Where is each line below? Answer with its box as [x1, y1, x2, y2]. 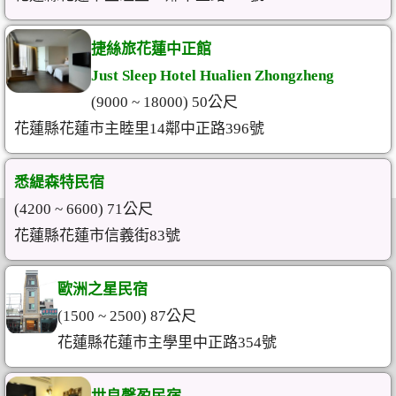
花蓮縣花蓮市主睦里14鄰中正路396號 [14, 120, 264, 137]
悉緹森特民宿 [14, 174, 104, 191]
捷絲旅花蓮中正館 [91, 41, 211, 57]
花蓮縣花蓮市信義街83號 [14, 227, 180, 244]
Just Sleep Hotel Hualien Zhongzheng [91, 67, 334, 84]
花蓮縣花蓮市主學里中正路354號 [57, 334, 277, 351]
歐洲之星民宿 [57, 281, 148, 298]
